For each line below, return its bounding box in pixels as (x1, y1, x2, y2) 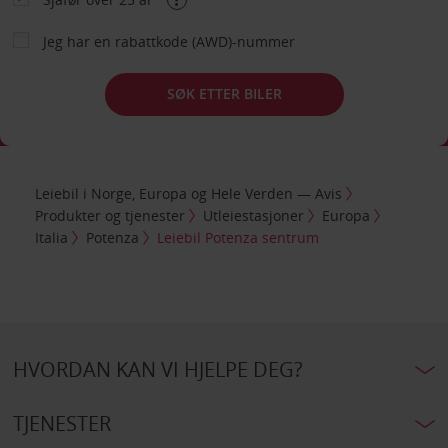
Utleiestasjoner (203, 206, 305, 226)
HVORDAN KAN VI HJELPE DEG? (12, 356, 303, 384)
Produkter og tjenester (35, 206, 186, 226)
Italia (35, 228, 69, 248)
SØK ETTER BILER (166, 84, 282, 103)
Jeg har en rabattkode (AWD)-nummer (42, 31, 295, 51)
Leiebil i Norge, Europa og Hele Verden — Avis (35, 184, 343, 204)
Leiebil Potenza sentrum (157, 228, 320, 248)
